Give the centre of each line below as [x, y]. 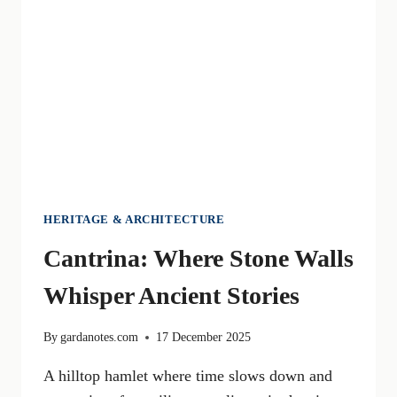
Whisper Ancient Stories [171, 295]
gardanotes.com [100, 337]
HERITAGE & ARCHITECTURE [134, 220]
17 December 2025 [204, 337]
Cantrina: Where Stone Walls [198, 258]
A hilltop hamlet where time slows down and [188, 376]
